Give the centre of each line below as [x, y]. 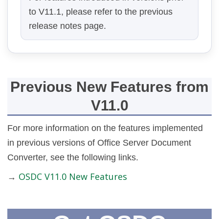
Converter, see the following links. [73, 158]
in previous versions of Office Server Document [99, 143]
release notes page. [67, 26]
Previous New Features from [109, 87]
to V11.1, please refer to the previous [101, 11]
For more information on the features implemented [105, 128]
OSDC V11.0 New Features [73, 177]
